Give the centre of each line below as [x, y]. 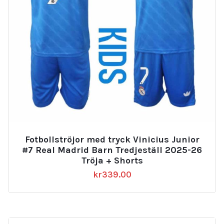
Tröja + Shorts [112, 160]
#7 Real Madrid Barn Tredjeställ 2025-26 [112, 150]
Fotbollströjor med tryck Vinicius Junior [112, 139]
